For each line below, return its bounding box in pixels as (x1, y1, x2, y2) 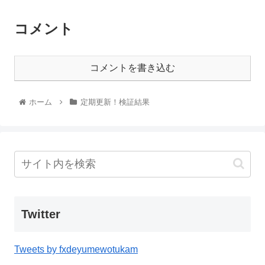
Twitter (21, 207, 60, 221)
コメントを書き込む (90, 62, 175, 73)
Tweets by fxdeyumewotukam (14, 244, 138, 254)
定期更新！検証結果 (80, 97, 150, 106)
